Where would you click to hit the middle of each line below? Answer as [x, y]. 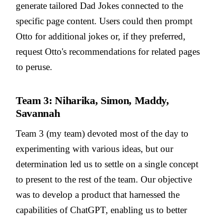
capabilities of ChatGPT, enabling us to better [101, 210]
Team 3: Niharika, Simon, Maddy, [92, 101]
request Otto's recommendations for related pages [108, 52]
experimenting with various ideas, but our [94, 149]
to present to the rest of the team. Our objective [104, 180]
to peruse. [34, 67]
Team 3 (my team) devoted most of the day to [102, 134]
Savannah [38, 113]
